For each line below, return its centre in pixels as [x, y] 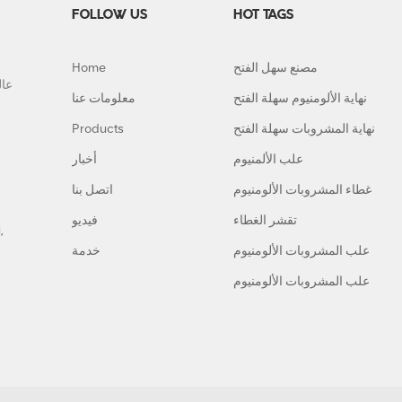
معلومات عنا [104, 99]
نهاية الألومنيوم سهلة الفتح [300, 99]
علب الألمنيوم [268, 160]
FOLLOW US [109, 16]
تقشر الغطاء [265, 221]
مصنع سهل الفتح [275, 68]
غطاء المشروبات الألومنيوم [302, 190]
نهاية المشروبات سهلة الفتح [304, 129]
